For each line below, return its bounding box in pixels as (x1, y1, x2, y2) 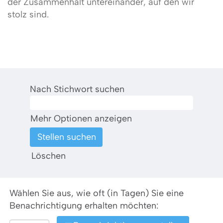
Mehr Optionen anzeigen (30, 113, 132, 124)
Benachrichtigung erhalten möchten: (9, 200, 158, 211)
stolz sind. (7, 9, 49, 20)
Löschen (31, 150, 66, 161)
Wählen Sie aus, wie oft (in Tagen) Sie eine (9, 188, 184, 199)
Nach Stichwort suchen (30, 84, 124, 95)
